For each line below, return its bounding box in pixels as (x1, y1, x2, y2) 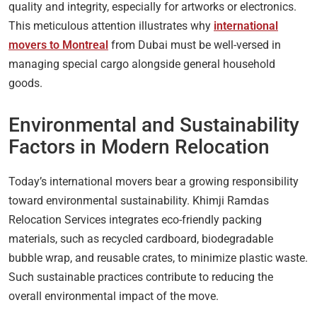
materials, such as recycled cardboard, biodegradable (8, 231, 273, 246)
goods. (8, 76, 42, 90)
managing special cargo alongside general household (8, 57, 275, 71)
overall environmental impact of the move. (8, 289, 219, 303)
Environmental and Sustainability (8, 113, 299, 137)
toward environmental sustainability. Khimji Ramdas (8, 193, 269, 207)
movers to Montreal (8, 38, 108, 52)
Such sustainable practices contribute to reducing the (8, 270, 273, 284)
